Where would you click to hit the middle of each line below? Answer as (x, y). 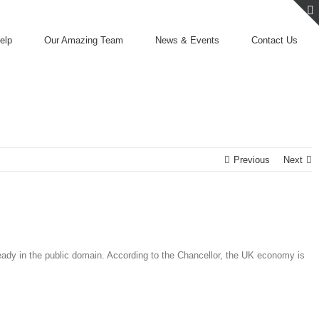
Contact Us (274, 40)
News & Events (187, 40)
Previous (252, 160)
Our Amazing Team (84, 40)
